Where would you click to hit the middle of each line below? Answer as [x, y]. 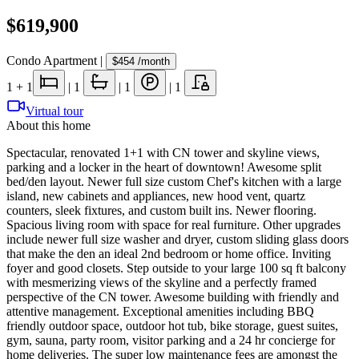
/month [152, 61]
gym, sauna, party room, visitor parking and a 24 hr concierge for [171, 340]
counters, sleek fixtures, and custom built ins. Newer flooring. [161, 210]
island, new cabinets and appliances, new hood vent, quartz [156, 196]
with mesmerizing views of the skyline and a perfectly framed [161, 282]
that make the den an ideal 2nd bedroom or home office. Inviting [169, 253]
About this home [48, 125]
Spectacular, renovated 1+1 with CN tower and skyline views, [163, 152]
